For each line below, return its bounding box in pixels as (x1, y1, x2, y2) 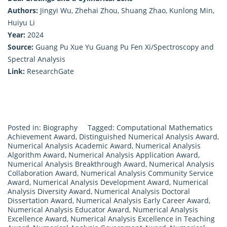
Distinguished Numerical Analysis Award (79, 131, 217, 141)
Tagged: (88, 122, 117, 132)
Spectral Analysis (8, 54, 65, 64)
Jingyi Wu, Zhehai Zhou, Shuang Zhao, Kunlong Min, (38, 5, 214, 15)
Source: (8, 42, 33, 52)
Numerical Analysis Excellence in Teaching (70, 213, 215, 223)
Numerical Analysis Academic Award (8, 140, 132, 150)
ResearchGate (27, 66, 74, 76)
